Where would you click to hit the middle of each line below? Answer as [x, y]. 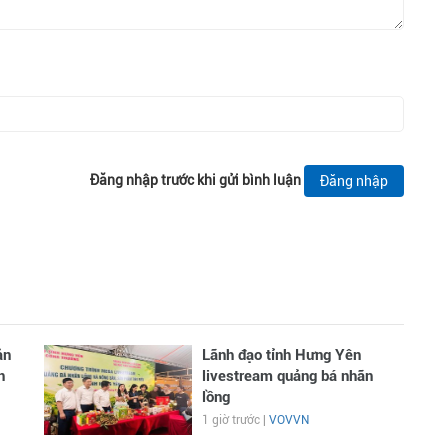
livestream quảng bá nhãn [287, 375]
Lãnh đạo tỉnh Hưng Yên [281, 354]
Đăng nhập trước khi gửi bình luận [195, 179]
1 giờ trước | [235, 419]
